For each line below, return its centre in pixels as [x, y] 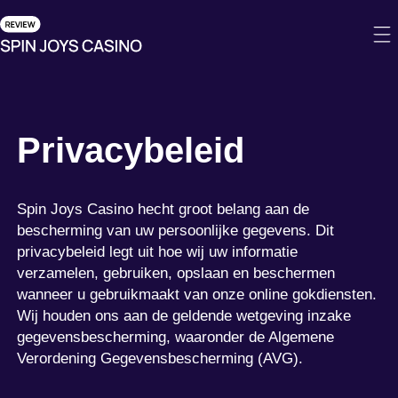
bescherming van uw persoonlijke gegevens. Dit [176, 230]
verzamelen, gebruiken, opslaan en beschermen [176, 273]
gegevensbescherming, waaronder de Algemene [176, 337]
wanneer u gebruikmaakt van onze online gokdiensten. [197, 294]
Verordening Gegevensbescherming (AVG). [160, 358]
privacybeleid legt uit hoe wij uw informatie [158, 251]
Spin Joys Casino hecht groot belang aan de [163, 209]
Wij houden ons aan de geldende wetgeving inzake [184, 315]
